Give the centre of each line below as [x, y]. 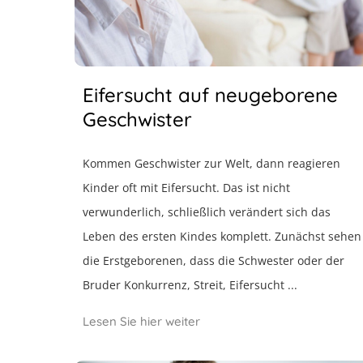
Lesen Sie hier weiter [141, 321]
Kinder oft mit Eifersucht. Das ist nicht [186, 188]
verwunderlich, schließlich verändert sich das [207, 212]
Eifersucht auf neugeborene [210, 95]
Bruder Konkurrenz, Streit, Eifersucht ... [190, 285]
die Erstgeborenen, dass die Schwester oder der [214, 261]
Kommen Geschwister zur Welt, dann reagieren [211, 163]
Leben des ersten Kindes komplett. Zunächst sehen [222, 236]
